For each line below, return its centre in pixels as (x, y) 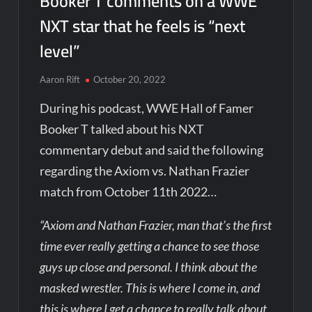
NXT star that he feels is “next (143, 26)
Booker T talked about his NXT (122, 128)
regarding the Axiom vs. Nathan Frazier (145, 170)
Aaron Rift (60, 79)
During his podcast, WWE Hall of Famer (147, 108)
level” (60, 51)
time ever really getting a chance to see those (150, 245)
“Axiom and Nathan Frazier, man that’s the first (156, 225)
